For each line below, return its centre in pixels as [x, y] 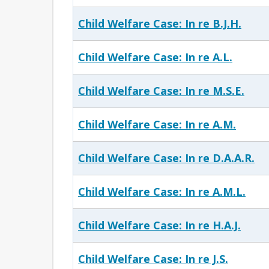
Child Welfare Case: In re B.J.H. [160, 23]
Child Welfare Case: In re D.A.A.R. [166, 158]
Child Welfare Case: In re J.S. [153, 259]
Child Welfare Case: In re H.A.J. [159, 225]
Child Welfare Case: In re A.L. [155, 57]
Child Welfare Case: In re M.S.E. [161, 91]
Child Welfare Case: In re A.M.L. [162, 192]
